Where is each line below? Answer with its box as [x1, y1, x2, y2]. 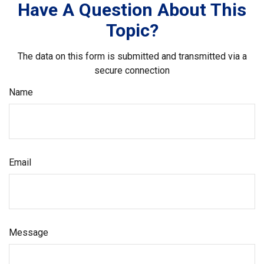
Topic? [105, 20, 159, 41]
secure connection [94, 65, 170, 76]
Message [9, 227, 48, 238]
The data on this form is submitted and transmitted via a [17, 51, 247, 62]
